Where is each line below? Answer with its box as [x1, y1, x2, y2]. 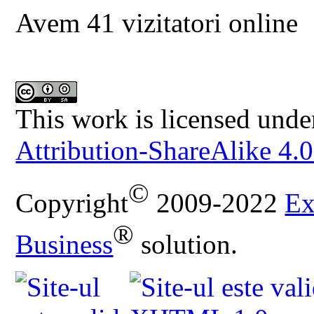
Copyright [15, 188, 129, 219]
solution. [134, 229, 238, 260]
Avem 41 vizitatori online [15, 8, 299, 39]
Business [15, 229, 114, 260]
